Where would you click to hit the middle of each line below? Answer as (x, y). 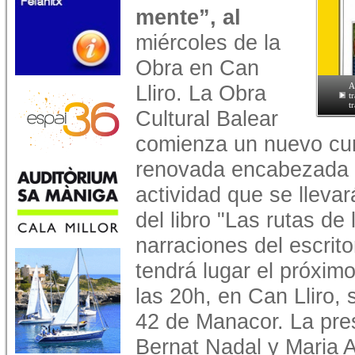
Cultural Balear (207, 118)
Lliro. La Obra (201, 93)
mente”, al (188, 17)
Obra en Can (197, 68)
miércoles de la (208, 42)
